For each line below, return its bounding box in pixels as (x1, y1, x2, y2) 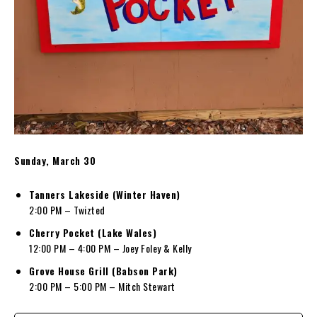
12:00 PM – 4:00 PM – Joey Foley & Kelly (29, 240, 192, 255)
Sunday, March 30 (14, 152, 96, 168)
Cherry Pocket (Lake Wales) (29, 224, 156, 240)
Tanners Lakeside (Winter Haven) (29, 186, 180, 202)
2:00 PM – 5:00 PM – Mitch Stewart (29, 278, 175, 294)
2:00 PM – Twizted (29, 202, 105, 217)
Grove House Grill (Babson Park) (29, 263, 178, 278)
